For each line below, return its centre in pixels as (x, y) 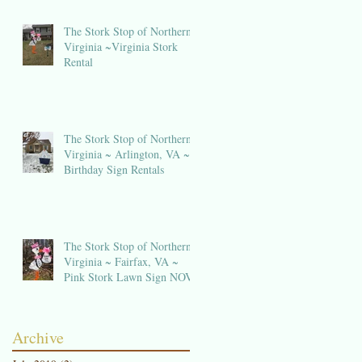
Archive (38, 337)
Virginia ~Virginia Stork (121, 46)
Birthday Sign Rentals (114, 169)
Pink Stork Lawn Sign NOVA (132, 276)
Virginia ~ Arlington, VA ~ (127, 154)
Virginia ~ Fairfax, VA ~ (121, 261)
